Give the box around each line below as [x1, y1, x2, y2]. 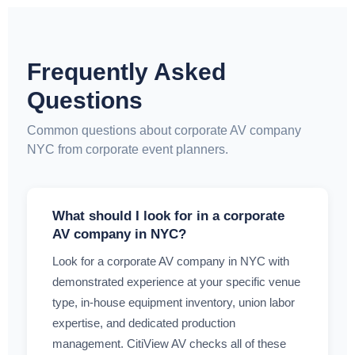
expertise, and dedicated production [52, 316, 235, 330]
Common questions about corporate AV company [27, 124, 301, 138]
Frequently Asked [27, 59, 226, 86]
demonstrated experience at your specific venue [52, 275, 300, 289]
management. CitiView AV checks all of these [52, 337, 286, 351]
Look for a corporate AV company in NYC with [52, 254, 289, 269]
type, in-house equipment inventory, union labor [52, 296, 295, 310]
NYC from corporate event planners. [27, 143, 228, 157]
